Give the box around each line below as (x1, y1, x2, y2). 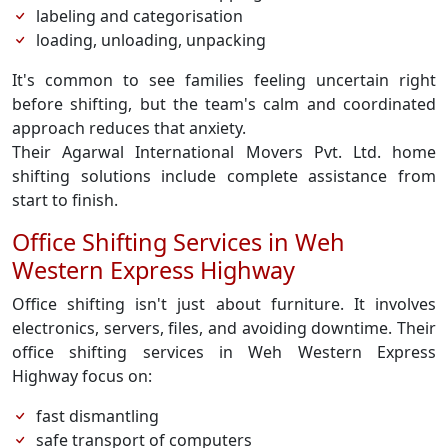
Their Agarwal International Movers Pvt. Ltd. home (12, 141, 436, 163)
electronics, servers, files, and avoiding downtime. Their (12, 317, 436, 339)
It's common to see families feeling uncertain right (12, 69, 436, 91)
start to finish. (12, 189, 118, 211)
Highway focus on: (12, 365, 152, 387)
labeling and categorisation (36, 5, 243, 27)
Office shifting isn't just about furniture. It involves (12, 293, 436, 315)
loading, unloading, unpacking (36, 29, 266, 51)
